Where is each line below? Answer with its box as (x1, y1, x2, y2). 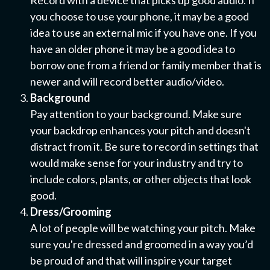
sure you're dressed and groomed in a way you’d (30, 237, 253, 251)
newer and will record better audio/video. (30, 75, 224, 88)
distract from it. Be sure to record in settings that (30, 140, 259, 153)
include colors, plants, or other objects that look (30, 172, 251, 186)
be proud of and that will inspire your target (30, 254, 232, 267)
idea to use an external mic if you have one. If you (30, 26, 257, 39)
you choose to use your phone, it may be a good (30, 10, 249, 23)
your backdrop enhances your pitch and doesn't (30, 124, 251, 137)
